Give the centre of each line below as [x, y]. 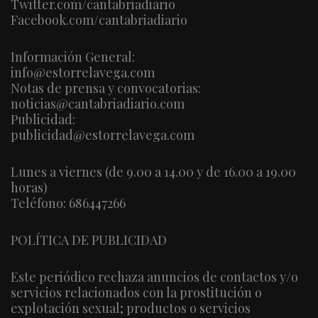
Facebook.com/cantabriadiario [99, 20]
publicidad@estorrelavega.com [103, 135]
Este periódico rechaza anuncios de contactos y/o [154, 277]
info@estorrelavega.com [83, 73]
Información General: [73, 57]
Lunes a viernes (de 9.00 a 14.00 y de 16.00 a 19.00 [153, 172]
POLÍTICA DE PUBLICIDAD [89, 240]
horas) [29, 188]
